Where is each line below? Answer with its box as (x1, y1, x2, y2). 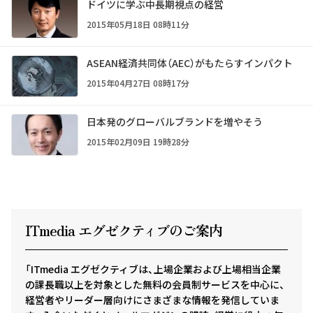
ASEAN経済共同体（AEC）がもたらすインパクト (87, 55, 293, 70)
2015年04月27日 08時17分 (87, 76, 189, 89)
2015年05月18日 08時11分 (87, 17, 189, 30)
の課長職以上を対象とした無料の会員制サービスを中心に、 (25, 277, 285, 291)
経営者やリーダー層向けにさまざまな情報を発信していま (25, 292, 279, 307)
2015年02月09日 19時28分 (87, 135, 189, 147)
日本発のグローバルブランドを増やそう (87, 114, 263, 129)
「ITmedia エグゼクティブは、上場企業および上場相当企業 (25, 261, 281, 276)
